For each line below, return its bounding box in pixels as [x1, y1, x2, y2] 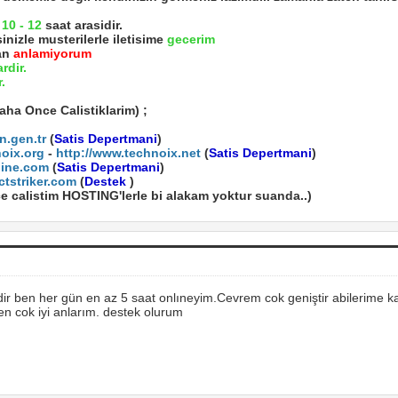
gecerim [166, 32, 215, 46]
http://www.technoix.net [55, 146, 201, 160]
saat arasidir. [41, 18, 123, 32]
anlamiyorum [12, 46, 92, 60]
